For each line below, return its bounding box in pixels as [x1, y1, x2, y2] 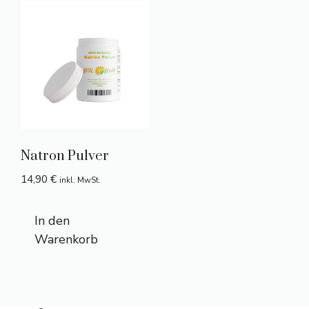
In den [34, 212, 70, 229]
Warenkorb [34, 230, 98, 248]
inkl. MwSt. [59, 175, 101, 186]
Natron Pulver [21, 148, 109, 166]
